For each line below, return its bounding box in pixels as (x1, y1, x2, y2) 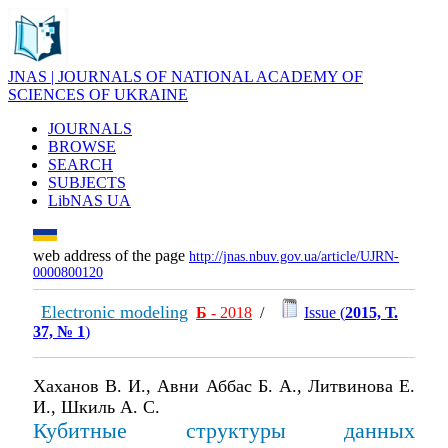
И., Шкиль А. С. (33, 397, 160, 417)
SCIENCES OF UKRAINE (8, 86, 188, 103)
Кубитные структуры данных (33, 418, 415, 443)
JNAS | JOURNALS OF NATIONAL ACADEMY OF (8, 68, 363, 85)
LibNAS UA (48, 192, 131, 209)
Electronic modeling (41, 302, 188, 322)
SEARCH (48, 156, 113, 173)
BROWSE (48, 138, 116, 155)
